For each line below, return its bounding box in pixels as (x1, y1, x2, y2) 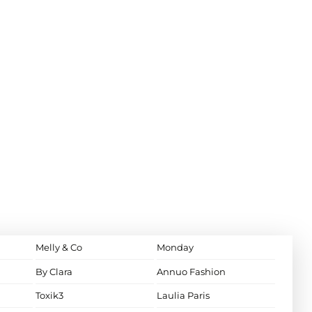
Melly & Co (35, 242, 82, 253)
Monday (156, 242, 194, 253)
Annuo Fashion (156, 265, 226, 277)
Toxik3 (35, 290, 63, 302)
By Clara (35, 265, 72, 277)
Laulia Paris (156, 290, 210, 302)
